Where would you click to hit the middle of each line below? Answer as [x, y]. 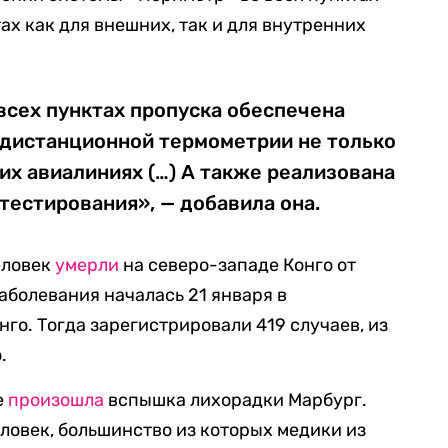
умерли [87, 265]
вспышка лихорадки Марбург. [236, 400]
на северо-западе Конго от [238, 265]
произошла [56, 400]
